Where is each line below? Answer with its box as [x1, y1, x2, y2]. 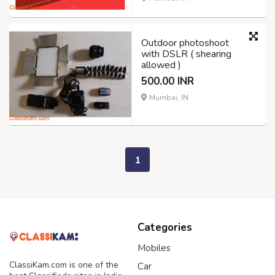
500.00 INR [141, 74, 194, 89]
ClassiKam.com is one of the [9, 259, 118, 271]
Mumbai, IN [147, 93, 188, 103]
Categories [137, 220, 192, 235]
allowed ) [141, 58, 181, 72]
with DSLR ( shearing [141, 47, 231, 61]
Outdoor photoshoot [141, 36, 229, 50]
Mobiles [137, 242, 171, 255]
